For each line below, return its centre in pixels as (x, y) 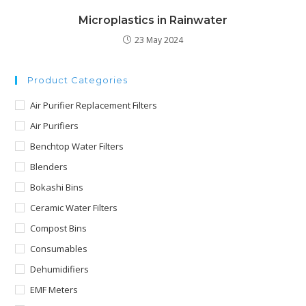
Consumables (59, 248)
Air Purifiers (55, 125)
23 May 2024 (159, 40)
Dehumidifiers (60, 269)
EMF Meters (54, 289)
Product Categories (78, 80)
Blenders (49, 166)
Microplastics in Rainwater (153, 20)
